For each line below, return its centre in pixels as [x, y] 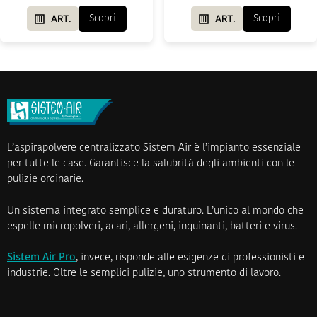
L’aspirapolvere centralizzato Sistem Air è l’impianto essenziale [154, 148]
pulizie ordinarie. [45, 179]
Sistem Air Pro [41, 258]
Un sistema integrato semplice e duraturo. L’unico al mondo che [155, 211]
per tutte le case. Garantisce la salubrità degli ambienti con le [151, 164]
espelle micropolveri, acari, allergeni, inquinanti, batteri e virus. [152, 226]
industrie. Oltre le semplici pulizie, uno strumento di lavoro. [144, 273]
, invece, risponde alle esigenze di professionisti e [190, 258]
